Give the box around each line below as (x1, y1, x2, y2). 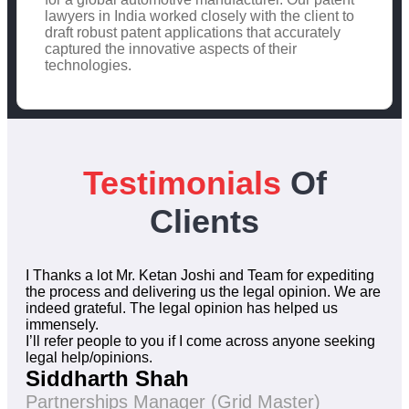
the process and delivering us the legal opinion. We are (26, 284, 381, 300)
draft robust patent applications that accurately (45, 24, 341, 40)
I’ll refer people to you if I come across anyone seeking (26, 333, 375, 350)
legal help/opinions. (26, 350, 152, 366)
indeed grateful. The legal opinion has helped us (26, 300, 338, 317)
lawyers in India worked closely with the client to (45, 7, 354, 24)
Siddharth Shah (26, 366, 189, 392)
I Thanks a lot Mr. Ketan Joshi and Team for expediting (26, 267, 374, 284)
